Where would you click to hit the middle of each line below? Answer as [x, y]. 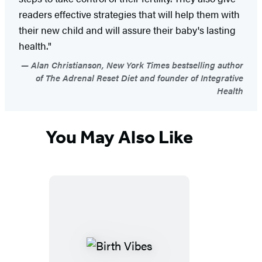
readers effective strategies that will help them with [129, 14]
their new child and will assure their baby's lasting [127, 30]
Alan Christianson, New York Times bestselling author [136, 64]
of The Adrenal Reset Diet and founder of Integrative [139, 77]
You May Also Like [119, 137]
